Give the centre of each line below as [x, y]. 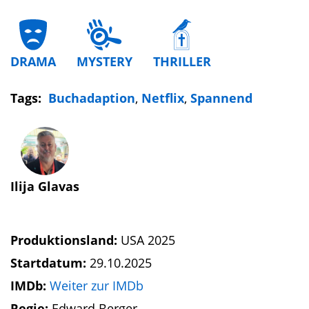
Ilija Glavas [45, 186]
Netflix [163, 98]
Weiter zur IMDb [97, 286]
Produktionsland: [66, 240]
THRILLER [182, 61]
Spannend [221, 98]
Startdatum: [50, 263]
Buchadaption [92, 98]
